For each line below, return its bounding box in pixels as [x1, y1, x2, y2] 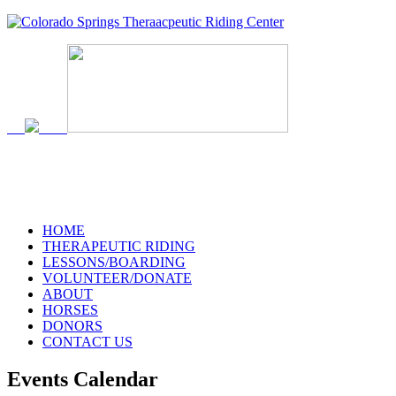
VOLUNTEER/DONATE [42, 270, 192, 286]
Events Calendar [7, 367, 158, 391]
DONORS [42, 317, 103, 333]
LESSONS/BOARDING [42, 254, 186, 270]
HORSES [42, 301, 98, 317]
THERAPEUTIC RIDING [42, 238, 195, 254]
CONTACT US [42, 333, 133, 349]
